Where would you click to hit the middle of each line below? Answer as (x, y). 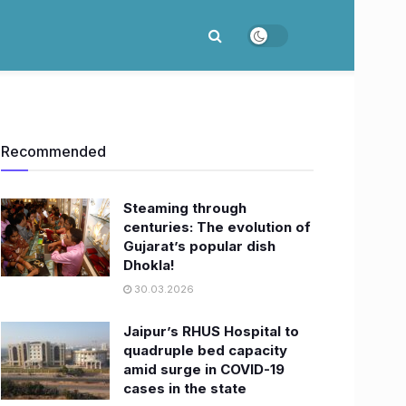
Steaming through (185, 208)
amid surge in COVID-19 (204, 369)
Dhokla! (149, 265)
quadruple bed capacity (205, 350)
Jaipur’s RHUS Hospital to (211, 331)
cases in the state (185, 388)
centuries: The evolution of (217, 227)
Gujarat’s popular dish (199, 246)
